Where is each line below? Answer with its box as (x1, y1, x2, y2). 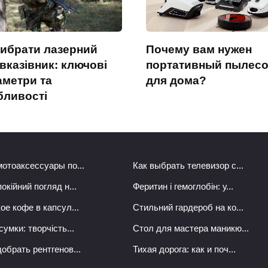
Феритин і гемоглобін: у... (133, 181, 233, 192)
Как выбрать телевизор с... (133, 160, 243, 171)
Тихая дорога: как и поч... (133, 244, 236, 255)
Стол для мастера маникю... (133, 223, 249, 234)
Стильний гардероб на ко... (133, 202, 243, 213)
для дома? (146, 74, 206, 87)
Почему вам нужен (146, 42, 252, 56)
